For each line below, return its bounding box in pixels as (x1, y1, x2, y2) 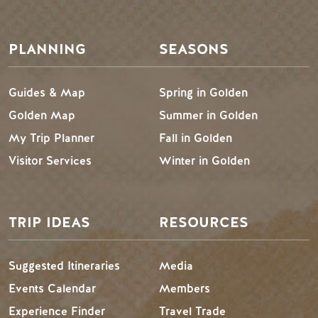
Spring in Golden (159, 84, 248, 100)
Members (159, 280, 210, 296)
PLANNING (9, 39, 86, 59)
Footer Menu (8, 31, 96, 50)
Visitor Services (9, 153, 92, 168)
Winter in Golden (159, 153, 250, 168)
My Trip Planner (9, 130, 94, 146)
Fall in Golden (159, 130, 232, 146)
